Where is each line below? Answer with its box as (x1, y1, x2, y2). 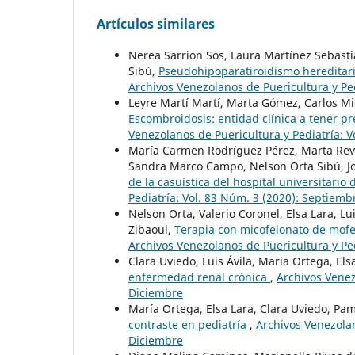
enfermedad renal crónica (128, 269, 270, 285)
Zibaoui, (128, 222, 174, 238)
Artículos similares (97, 15, 215, 33)
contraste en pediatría (128, 317, 250, 333)
